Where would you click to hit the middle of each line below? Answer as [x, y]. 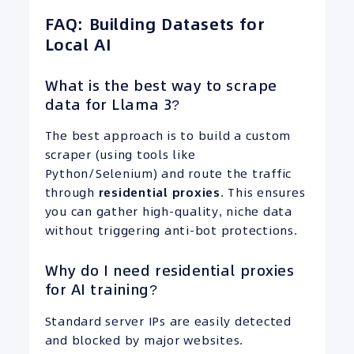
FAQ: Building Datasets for [155, 25]
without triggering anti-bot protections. [171, 231]
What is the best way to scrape [161, 86]
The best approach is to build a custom [168, 136]
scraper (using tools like [120, 155]
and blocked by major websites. [144, 340]
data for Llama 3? [112, 105]
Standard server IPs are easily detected [168, 321]
